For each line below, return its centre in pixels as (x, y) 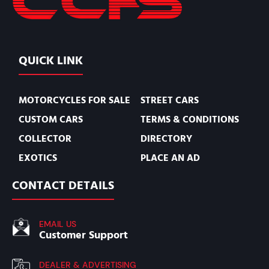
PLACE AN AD (171, 158)
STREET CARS (170, 100)
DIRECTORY (167, 138)
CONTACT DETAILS (63, 185)
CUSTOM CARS (51, 119)
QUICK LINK (51, 60)
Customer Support (83, 235)
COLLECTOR (45, 138)
